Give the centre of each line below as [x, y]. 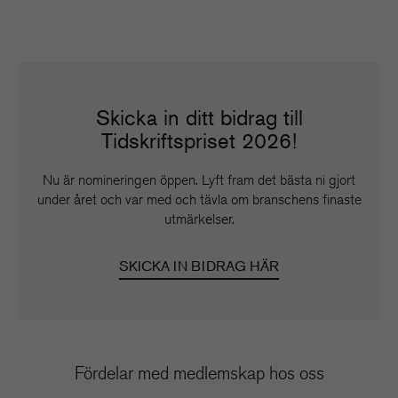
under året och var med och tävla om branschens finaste [199, 199]
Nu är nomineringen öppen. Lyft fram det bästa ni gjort [199, 180]
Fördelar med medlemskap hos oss [199, 373]
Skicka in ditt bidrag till [199, 118]
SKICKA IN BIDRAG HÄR [199, 266]
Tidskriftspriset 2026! [199, 141]
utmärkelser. [199, 219]
